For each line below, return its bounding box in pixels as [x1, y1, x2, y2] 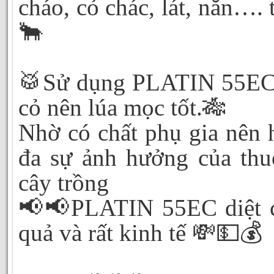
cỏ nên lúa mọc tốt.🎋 [18, 94, 226, 121]
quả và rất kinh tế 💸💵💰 [18, 220, 263, 246]
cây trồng [18, 169, 109, 196]
